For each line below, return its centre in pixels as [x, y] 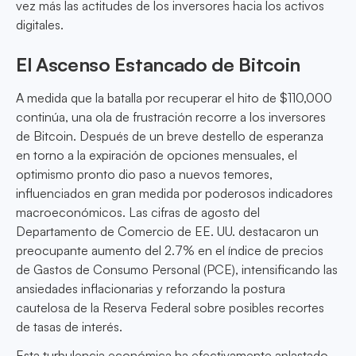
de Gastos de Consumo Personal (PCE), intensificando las [177, 270]
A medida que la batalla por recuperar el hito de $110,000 [174, 98]
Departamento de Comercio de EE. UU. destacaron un [167, 232]
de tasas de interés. [69, 327]
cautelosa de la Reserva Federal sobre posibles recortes [170, 308]
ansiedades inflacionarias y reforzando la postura [151, 289]
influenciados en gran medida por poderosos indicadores [174, 193]
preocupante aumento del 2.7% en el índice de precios [170, 251]
